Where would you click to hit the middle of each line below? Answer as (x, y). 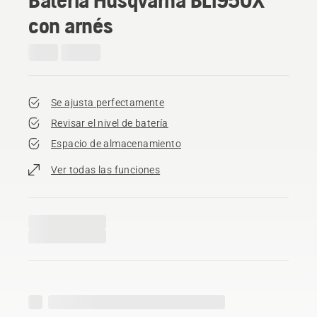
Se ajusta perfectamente (108, 102)
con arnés (71, 25)
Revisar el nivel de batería (110, 123)
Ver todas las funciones (106, 169)
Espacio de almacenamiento (116, 143)
